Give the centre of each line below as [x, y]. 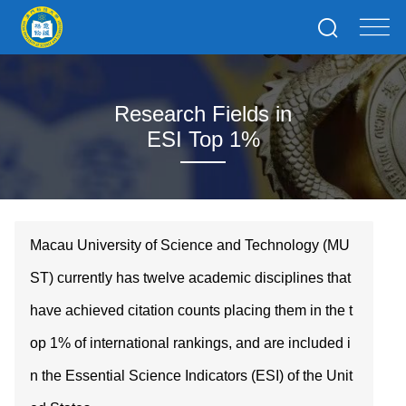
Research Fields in [203, 114]
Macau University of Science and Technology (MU [190, 245]
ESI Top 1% [203, 139]
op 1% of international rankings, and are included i [191, 343]
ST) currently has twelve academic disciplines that [191, 277]
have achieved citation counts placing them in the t [192, 310]
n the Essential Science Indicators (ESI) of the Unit [192, 375]
